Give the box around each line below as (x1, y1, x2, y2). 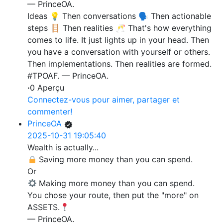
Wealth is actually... (27, 142, 99, 153)
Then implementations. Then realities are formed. (27, 59, 212, 69)
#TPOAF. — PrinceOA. (27, 71, 109, 81)
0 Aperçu (30, 83, 64, 93)
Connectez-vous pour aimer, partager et (27, 95, 180, 105)
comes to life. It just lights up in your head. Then (27, 35, 209, 45)
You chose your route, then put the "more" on (27, 190, 199, 201)
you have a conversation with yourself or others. (27, 47, 210, 57)
